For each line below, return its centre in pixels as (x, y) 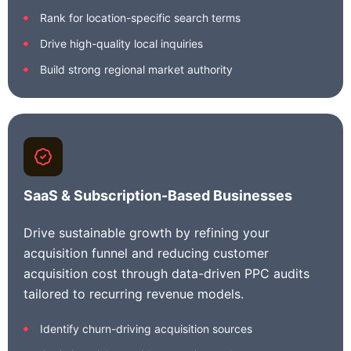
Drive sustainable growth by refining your (147, 233)
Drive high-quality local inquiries (121, 43)
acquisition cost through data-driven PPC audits (166, 273)
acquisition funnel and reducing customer (146, 253)
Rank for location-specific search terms (140, 18)
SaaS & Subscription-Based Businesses (158, 195)
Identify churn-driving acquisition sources (146, 329)
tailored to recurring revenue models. (134, 294)
